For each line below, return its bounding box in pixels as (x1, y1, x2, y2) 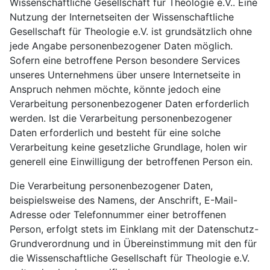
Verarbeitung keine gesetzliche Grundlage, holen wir (10, 141, 247, 153)
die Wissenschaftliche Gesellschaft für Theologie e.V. (10, 252, 250, 264)
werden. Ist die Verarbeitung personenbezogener (10, 112, 232, 124)
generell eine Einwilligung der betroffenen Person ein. (10, 155, 253, 168)
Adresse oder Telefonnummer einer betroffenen (10, 209, 226, 221)
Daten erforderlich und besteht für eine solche (10, 127, 221, 139)
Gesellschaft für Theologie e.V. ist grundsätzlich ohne (10, 25, 252, 37)
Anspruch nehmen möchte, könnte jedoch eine (10, 83, 221, 95)
